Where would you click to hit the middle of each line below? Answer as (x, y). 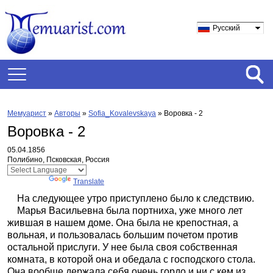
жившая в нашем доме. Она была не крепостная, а (123, 223)
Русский (226, 28)
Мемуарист (27, 113)
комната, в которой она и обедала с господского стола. (131, 259)
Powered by (28, 182)
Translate (89, 182)
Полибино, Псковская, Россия (58, 160)
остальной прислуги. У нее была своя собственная (122, 247)
